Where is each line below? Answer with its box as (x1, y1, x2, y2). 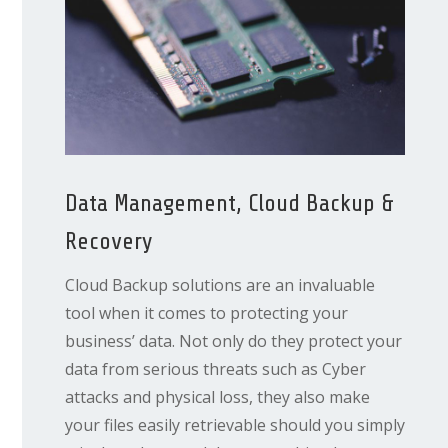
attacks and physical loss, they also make (64, 385, 370, 408)
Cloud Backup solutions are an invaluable (64, 273, 375, 296)
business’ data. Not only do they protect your (64, 329, 402, 352)
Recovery (64, 227, 153, 255)
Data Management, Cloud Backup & (64, 189, 394, 217)
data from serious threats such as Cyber (64, 357, 366, 380)
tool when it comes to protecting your (64, 301, 348, 324)
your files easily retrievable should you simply (64, 413, 405, 436)
